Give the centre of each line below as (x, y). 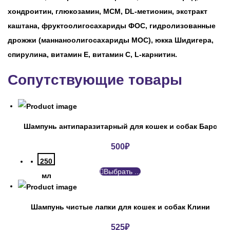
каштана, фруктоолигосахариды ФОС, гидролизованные (112, 26)
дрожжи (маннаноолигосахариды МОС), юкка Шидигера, (111, 40)
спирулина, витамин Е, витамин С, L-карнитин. (92, 54)
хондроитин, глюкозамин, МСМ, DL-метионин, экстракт (108, 11)
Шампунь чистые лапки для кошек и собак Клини (120, 207)
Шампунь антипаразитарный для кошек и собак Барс (120, 127)
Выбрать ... (122, 172)
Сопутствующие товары (95, 80)
